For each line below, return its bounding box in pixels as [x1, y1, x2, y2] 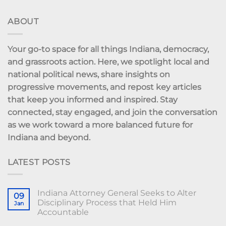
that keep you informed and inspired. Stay [8, 94, 178, 104]
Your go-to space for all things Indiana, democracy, [8, 44, 209, 54]
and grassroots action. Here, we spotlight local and [8, 56, 209, 67]
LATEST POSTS [8, 157, 71, 167]
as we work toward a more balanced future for [8, 120, 193, 130]
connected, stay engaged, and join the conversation [8, 107, 217, 117]
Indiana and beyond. [8, 132, 90, 142]
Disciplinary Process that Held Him [37, 198, 177, 208]
